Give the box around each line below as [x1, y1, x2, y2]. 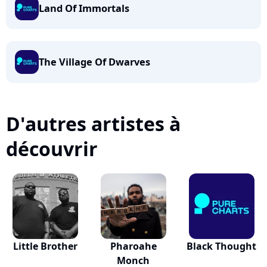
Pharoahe [110, 240, 157, 253]
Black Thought [187, 240, 257, 253]
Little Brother [13, 240, 78, 253]
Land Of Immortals [39, 2, 129, 15]
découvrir [6, 136, 98, 162]
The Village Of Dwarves [39, 55, 150, 69]
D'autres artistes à [6, 111, 181, 136]
